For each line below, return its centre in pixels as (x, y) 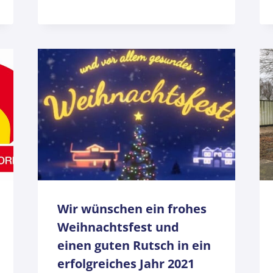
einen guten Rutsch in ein (134, 246)
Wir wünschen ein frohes (132, 209)
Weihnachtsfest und (118, 227)
